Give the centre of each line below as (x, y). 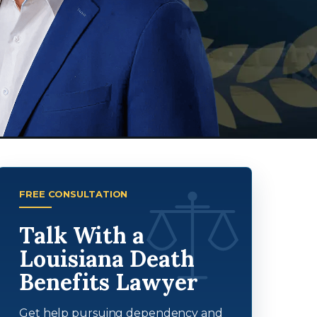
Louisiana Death (107, 259)
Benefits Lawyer (109, 282)
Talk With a (82, 235)
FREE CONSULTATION (74, 194)
